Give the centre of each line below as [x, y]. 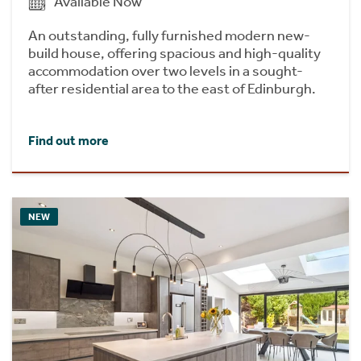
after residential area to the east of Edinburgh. [172, 88]
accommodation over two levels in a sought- [166, 71]
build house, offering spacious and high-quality [174, 53]
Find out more [68, 141]
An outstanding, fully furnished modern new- [169, 35]
